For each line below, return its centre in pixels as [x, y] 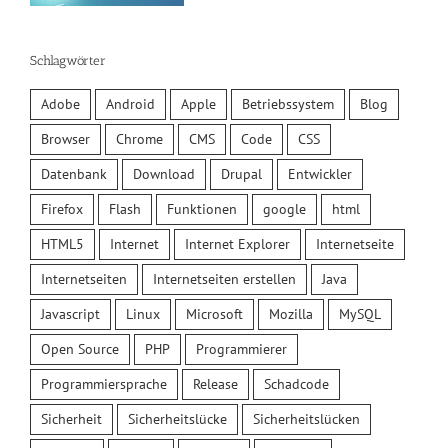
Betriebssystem [288, 103]
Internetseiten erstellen [224, 278]
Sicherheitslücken [306, 418]
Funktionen [202, 208]
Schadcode [296, 383]
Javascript [70, 313]
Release [215, 383]
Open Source [80, 348]
